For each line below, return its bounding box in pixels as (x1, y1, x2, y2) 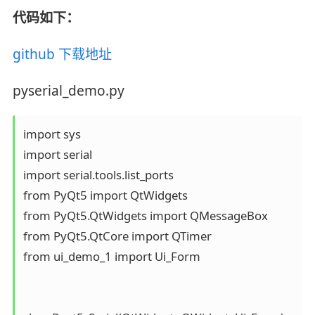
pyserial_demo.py (12, 81, 124, 100)
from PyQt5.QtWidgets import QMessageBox (22, 207, 268, 224)
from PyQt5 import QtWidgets (22, 186, 188, 203)
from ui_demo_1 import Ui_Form (22, 247, 200, 264)
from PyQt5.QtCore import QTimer (22, 227, 212, 244)
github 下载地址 (12, 44, 112, 63)
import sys (22, 125, 81, 142)
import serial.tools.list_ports (22, 166, 174, 183)
